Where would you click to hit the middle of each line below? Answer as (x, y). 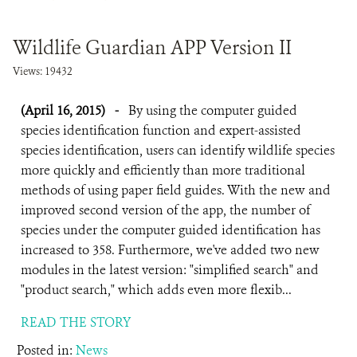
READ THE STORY (76, 322)
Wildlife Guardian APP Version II (152, 48)
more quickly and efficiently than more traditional (163, 170)
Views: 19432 (43, 71)
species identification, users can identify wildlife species (178, 150)
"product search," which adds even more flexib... (156, 290)
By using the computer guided (213, 110)
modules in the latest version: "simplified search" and (170, 270)
